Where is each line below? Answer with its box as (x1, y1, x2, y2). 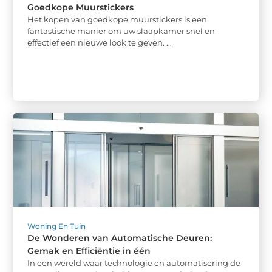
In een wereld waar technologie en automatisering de (27, 258, 241, 268)
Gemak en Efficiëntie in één (27, 245, 151, 257)
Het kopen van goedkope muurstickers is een (27, 15, 208, 24)
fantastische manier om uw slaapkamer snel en (27, 26, 216, 36)
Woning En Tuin (27, 222, 86, 231)
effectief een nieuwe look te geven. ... (27, 38, 172, 47)
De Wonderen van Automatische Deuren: (27, 233, 212, 244)
